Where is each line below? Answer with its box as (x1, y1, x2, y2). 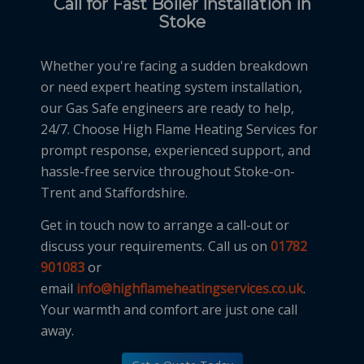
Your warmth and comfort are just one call (41, 300, 297, 318)
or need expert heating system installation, (41, 77, 302, 96)
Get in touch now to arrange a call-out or (41, 215, 289, 234)
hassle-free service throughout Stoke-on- (41, 162, 295, 180)
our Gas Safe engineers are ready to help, (41, 98, 294, 117)
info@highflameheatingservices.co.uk (76, 279, 303, 297)
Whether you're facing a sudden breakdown (41, 56, 308, 75)
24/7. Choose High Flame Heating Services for (41, 119, 318, 138)
